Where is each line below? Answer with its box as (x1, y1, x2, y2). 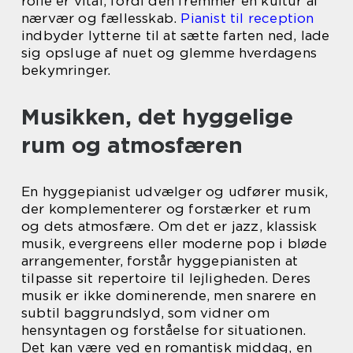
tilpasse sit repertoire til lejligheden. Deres (21, 270, 311, 286)
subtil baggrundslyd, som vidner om (21, 305, 269, 321)
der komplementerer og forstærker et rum (21, 201, 310, 217)
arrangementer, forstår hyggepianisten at (21, 253, 299, 269)
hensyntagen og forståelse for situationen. (21, 322, 307, 338)
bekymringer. (21, 62, 111, 78)
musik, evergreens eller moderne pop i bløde (21, 236, 328, 251)
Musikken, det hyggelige (21, 103, 293, 130)
